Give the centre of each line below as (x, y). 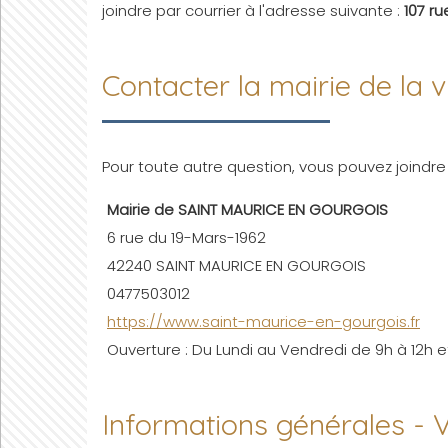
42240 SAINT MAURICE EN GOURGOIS (236, 265)
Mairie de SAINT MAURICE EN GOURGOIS (247, 209)
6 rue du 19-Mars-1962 (186, 237)
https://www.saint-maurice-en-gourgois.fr (263, 321)
